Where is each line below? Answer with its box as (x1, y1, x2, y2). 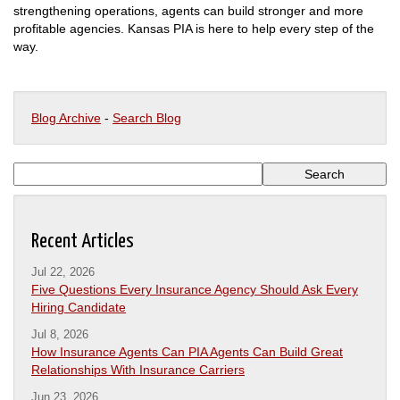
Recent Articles (31, 230, 134, 252)
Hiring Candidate (31, 299, 126, 314)
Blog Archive (31, 110, 101, 125)
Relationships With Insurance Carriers (31, 362, 245, 377)
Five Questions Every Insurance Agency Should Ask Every (31, 281, 358, 296)
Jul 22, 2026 (31, 265, 95, 279)
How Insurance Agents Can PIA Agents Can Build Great (31, 344, 343, 359)
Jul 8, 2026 (31, 328, 88, 341)
